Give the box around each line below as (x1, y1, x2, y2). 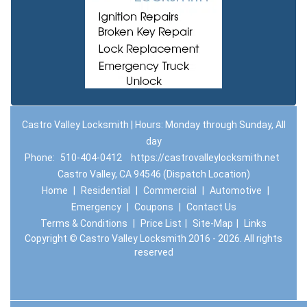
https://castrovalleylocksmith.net (130, 152, 280, 163)
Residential (80, 185, 130, 196)
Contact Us (186, 201, 236, 212)
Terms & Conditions (40, 218, 127, 229)
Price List (140, 218, 182, 229)
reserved (134, 247, 173, 258)
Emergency (71, 201, 121, 212)
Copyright (25, 233, 69, 244)
